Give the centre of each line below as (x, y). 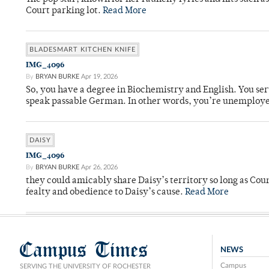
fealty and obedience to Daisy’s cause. (105, 193)
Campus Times (84, 250)
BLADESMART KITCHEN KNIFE (83, 50)
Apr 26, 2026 (99, 168)
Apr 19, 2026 (99, 77)
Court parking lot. (64, 11)
